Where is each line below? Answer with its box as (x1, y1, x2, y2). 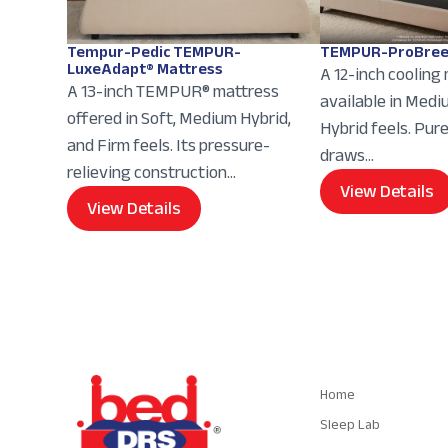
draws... (319, 137, 374, 172)
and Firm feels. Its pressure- (67, 127, 271, 162)
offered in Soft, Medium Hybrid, (67, 100, 292, 135)
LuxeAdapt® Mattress (67, 53, 224, 84)
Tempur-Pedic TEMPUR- (67, 36, 242, 67)
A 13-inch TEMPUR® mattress (67, 73, 280, 108)
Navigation (319, 359, 390, 387)
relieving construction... (67, 154, 237, 189)
